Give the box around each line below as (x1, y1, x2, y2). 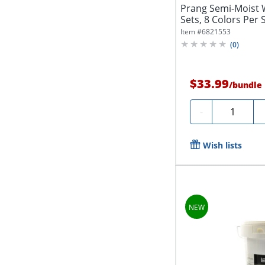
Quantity (216, 104, 256, 117)
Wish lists (203, 140, 243, 151)
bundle (232, 79, 263, 91)
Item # (180, 27, 202, 37)
